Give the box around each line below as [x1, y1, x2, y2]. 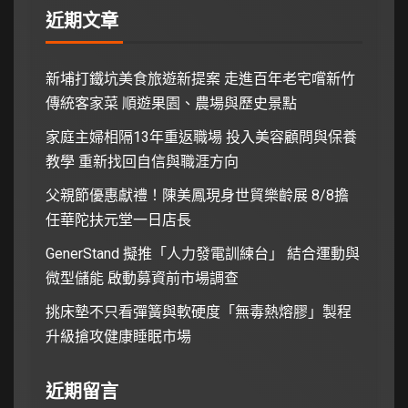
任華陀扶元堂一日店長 [46, 210, 191, 229]
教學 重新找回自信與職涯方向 [46, 152, 239, 170]
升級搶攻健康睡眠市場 [46, 327, 191, 345]
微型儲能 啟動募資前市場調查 [46, 269, 239, 287]
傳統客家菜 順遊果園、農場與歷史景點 [46, 94, 297, 112]
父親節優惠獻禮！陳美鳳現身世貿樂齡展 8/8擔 [46, 186, 349, 204]
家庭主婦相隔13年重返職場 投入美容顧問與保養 [46, 127, 357, 146]
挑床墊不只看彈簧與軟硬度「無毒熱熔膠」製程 [46, 302, 352, 321]
